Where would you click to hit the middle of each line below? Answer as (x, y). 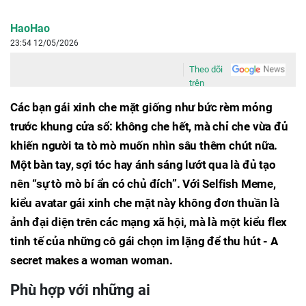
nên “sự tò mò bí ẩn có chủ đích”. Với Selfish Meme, (143, 184)
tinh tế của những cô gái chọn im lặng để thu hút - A (144, 241)
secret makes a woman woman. (92, 260)
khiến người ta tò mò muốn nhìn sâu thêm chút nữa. (144, 145)
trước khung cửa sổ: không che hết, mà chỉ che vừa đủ (149, 126)
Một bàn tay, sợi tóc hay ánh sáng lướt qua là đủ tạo (143, 165)
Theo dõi (206, 69)
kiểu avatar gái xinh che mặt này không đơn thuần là (145, 203)
